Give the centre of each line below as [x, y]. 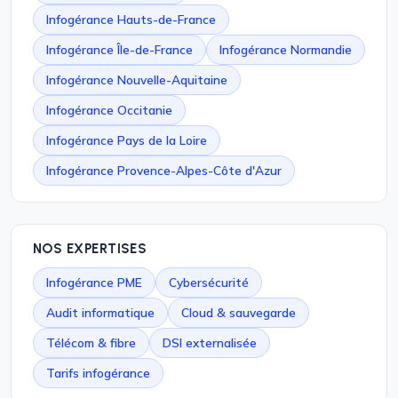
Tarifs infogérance [98, 373]
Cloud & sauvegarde [239, 312]
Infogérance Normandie [286, 49]
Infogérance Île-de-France [119, 49]
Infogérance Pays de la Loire [127, 140]
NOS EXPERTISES [90, 249]
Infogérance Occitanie [109, 110]
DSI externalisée [210, 342]
